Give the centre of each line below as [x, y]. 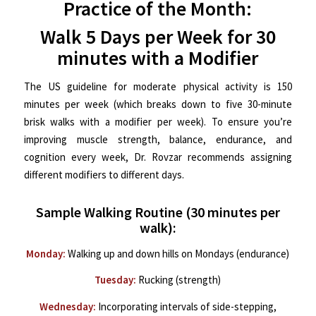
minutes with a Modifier [158, 58]
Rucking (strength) [179, 280]
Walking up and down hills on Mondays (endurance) [178, 253]
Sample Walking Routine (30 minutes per [158, 212]
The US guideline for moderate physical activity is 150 [158, 86]
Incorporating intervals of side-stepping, [186, 307]
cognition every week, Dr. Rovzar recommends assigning [158, 157]
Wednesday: [67, 307]
